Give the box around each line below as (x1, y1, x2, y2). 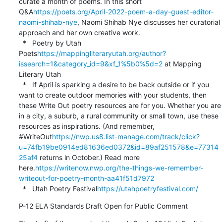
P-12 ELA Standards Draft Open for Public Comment (18, 201, 188, 210)
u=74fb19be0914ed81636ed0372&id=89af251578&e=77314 (18, 142, 219, 151)
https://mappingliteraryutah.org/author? (37, 49, 166, 57)
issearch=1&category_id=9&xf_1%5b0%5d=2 (18, 59, 163, 68)
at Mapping (162, 59, 202, 68)
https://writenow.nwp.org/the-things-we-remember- (35, 163, 203, 172)
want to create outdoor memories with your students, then (18, 90, 207, 99)
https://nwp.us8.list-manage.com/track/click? (52, 132, 200, 141)
